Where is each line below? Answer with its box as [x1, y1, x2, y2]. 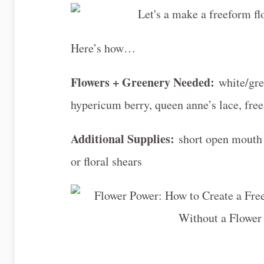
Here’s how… [71, 40, 136, 56]
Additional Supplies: [71, 130, 179, 147]
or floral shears [71, 153, 142, 169]
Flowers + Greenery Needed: [71, 74, 219, 91]
